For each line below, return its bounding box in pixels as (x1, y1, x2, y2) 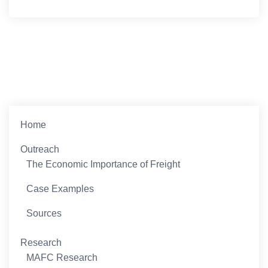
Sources (26, 208, 62, 218)
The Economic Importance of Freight (26, 159, 181, 169)
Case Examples (26, 183, 95, 194)
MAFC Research (26, 252, 98, 263)
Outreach (20, 144, 60, 154)
